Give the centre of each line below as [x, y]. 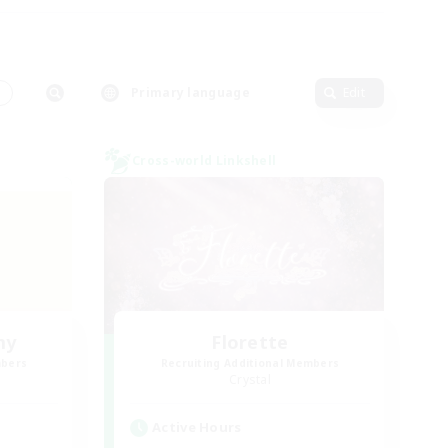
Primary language [190, 92]
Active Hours [197, 427]
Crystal [250, 379]
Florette [250, 342]
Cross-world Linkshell [204, 160]
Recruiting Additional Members [250, 363]
